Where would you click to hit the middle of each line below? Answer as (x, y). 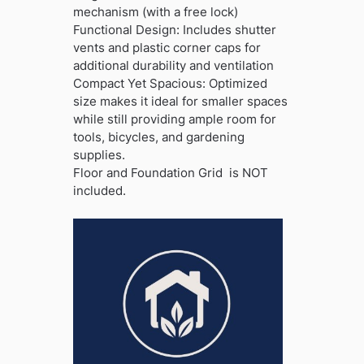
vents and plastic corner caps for (167, 48)
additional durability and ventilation (173, 65)
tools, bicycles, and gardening (158, 137)
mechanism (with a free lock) (155, 12)
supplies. (99, 155)
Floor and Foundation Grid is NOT (170, 173)
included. (99, 191)
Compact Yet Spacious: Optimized (170, 83)
